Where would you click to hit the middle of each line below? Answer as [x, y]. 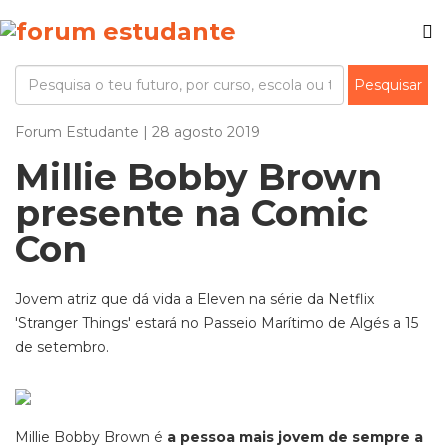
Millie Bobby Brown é [91, 437]
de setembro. [62, 347]
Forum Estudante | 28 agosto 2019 [137, 132]
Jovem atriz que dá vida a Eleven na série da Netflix [194, 299]
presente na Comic [191, 213]
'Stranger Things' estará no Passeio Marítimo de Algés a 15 [216, 323]
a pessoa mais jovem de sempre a [295, 437]
